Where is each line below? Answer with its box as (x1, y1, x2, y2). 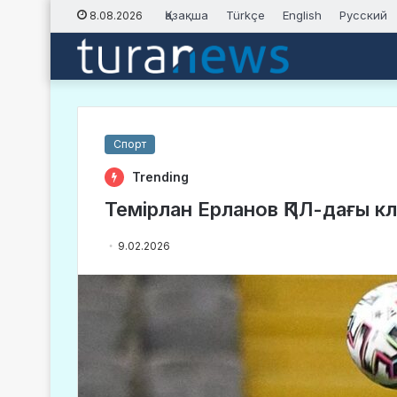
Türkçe (226, 8, 265, 22)
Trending (128, 169, 189, 184)
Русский (339, 8, 387, 22)
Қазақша (165, 8, 208, 22)
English (283, 8, 322, 22)
